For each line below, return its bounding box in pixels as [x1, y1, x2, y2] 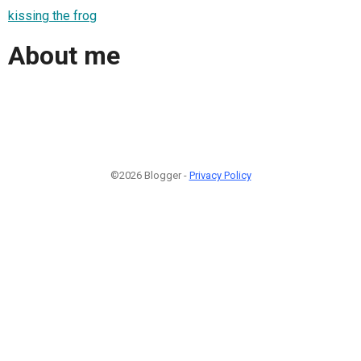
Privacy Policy [189, 168, 251, 181]
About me [8, 40, 120, 72]
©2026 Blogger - [110, 168, 189, 181]
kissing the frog [8, 7, 97, 23]
